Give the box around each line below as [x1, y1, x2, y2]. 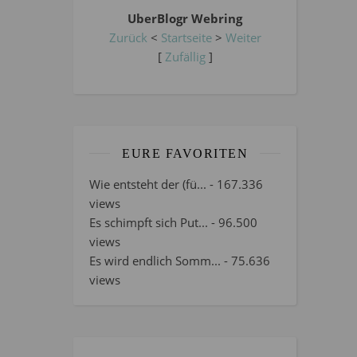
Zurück [108, 29, 147, 45]
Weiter [225, 29, 261, 45]
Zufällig [164, 48, 206, 65]
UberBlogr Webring [127, 10, 242, 26]
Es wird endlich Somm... [89, 252, 221, 269]
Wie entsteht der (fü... [89, 175, 206, 192]
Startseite [160, 29, 212, 45]
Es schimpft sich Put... [89, 214, 208, 230]
